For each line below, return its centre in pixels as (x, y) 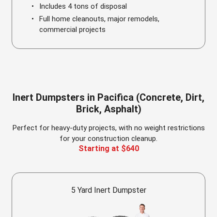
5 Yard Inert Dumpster (108, 190)
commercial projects (72, 30)
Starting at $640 (108, 148)
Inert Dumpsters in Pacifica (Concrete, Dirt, (108, 97)
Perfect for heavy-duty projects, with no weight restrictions (108, 128)
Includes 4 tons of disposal (83, 6)
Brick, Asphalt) (108, 109)
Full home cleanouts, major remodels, (99, 19)
